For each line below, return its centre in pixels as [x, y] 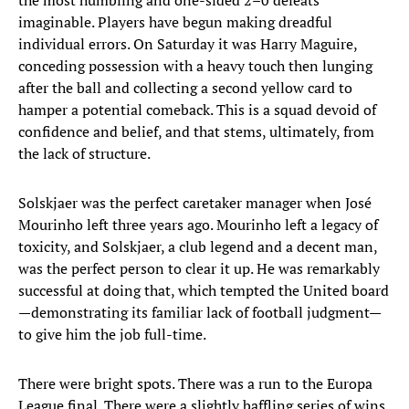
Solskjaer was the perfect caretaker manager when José [195, 203]
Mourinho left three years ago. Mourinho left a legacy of [198, 225]
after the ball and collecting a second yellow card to [185, 88]
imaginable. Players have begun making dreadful [175, 22]
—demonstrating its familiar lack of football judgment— [200, 313]
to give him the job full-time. [112, 335]
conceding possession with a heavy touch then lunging [195, 66]
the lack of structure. [84, 154]
